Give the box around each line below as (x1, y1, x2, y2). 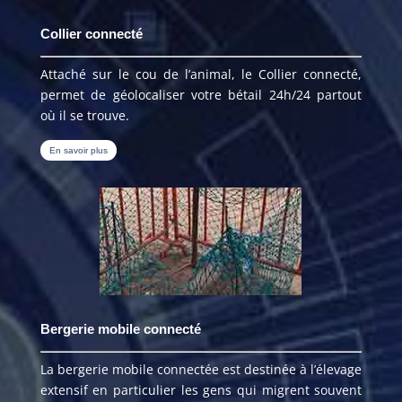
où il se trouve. (39, 106, 129, 124)
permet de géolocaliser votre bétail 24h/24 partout (39, 85, 363, 103)
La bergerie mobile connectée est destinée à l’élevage (39, 360, 363, 378)
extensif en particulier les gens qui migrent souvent (39, 380, 363, 398)
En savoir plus (48, 144, 108, 155)
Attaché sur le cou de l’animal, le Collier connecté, (39, 65, 363, 83)
